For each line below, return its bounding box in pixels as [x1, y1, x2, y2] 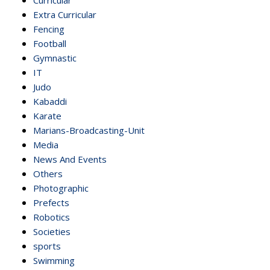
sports [33, 239, 61, 252]
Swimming [33, 254, 75, 266]
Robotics [33, 210, 70, 223]
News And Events [33, 152, 107, 165]
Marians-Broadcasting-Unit [33, 124, 145, 136]
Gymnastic [33, 51, 77, 64]
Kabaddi [33, 95, 67, 107]
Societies [33, 225, 71, 237]
